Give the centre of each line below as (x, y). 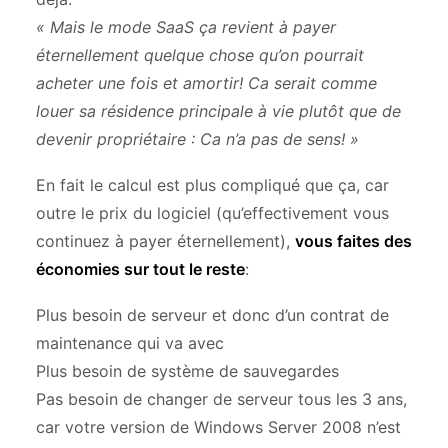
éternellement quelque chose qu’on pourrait (200, 55)
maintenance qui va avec (130, 343)
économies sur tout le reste (140, 269)
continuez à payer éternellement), (165, 241)
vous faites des (353, 241)
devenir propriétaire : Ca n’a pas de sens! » (197, 139)
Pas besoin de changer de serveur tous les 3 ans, (221, 399)
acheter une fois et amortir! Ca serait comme (206, 83)
